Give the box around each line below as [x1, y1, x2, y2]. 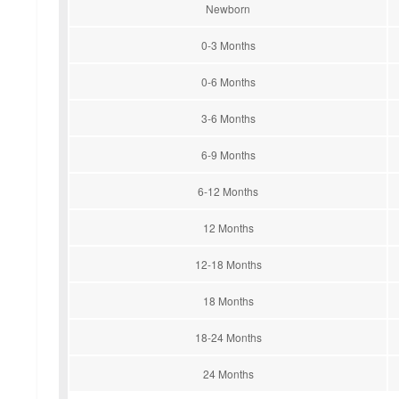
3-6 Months [200, 110, 256, 126]
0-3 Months [200, 37, 256, 53]
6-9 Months [200, 146, 256, 162]
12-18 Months [194, 256, 262, 272]
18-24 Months [194, 329, 262, 345]
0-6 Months [200, 73, 256, 89]
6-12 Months [198, 183, 258, 199]
